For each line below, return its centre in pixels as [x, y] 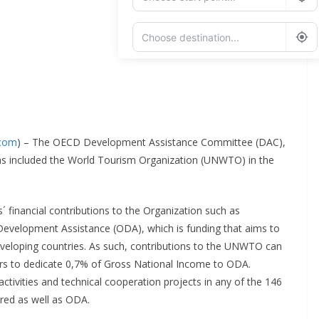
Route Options [175, 108]
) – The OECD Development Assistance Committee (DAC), [151, 142]
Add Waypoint [174, 73]
